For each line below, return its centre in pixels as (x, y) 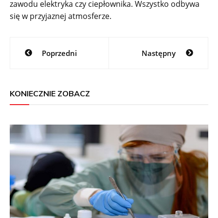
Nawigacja (44, 45)
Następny (158, 53)
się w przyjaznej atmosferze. (61, 16)
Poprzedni (59, 53)
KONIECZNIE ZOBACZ (50, 93)
